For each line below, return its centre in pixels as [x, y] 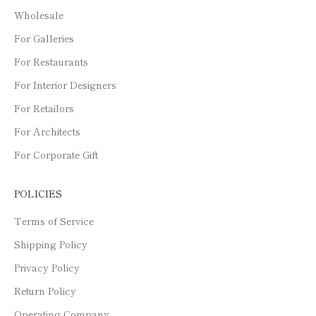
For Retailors [44, 108]
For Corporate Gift [56, 154]
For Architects [47, 131]
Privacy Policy [47, 267]
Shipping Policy [51, 244]
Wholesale [39, 14]
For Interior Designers [65, 84]
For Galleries [44, 38]
